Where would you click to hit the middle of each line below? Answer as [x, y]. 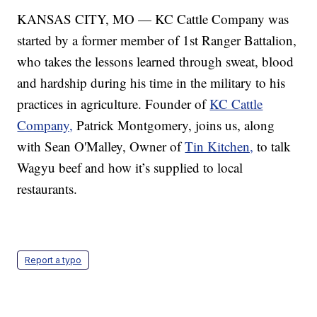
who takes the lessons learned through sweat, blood [156, 62]
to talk [272, 146]
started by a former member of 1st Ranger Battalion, [157, 40]
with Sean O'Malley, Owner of [101, 146]
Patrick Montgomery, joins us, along [174, 125]
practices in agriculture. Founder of [114, 104]
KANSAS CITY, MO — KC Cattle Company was [153, 19]
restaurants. [47, 189]
